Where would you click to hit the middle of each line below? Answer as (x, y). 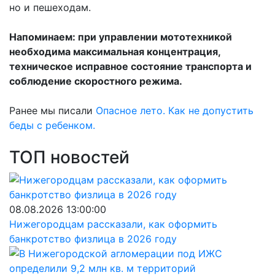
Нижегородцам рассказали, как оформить (113, 224)
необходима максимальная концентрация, (115, 52)
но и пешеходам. (50, 7)
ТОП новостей (69, 157)
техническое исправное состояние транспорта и (130, 66)
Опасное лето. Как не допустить (175, 110)
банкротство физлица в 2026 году (93, 239)
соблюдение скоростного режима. (96, 81)
